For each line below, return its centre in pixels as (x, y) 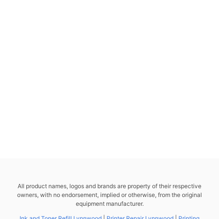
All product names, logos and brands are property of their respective (109, 186)
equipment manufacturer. (109, 204)
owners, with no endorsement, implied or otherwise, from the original (109, 195)
